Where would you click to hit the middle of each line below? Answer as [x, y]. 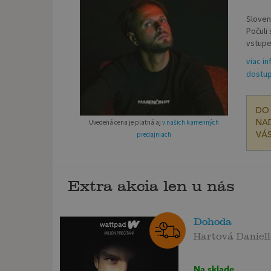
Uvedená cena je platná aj [125, 122]
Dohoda [213, 222]
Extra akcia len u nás [151, 186]
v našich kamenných [190, 122]
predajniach [154, 134]
